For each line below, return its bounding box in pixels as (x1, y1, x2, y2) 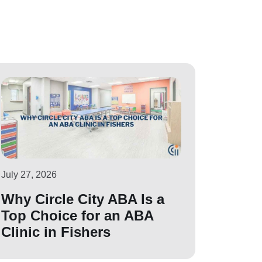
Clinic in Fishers (1, 224, 111, 240)
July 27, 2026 (1, 170, 57, 180)
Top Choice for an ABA (1, 208, 153, 224)
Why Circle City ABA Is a (1, 191, 164, 208)
